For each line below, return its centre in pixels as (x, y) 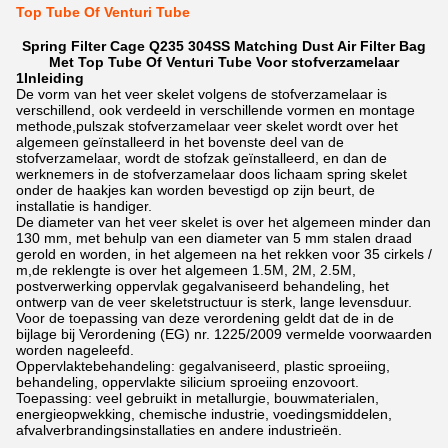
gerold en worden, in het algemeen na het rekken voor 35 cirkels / (224, 254)
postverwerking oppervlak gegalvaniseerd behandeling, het (202, 286)
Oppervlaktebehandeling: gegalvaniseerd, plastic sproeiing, (203, 366)
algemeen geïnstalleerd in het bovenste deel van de (180, 142)
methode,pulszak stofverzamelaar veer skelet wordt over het (207, 126)
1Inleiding (50, 78)
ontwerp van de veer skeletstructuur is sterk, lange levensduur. (214, 302)
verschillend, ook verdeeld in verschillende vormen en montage (215, 110)
